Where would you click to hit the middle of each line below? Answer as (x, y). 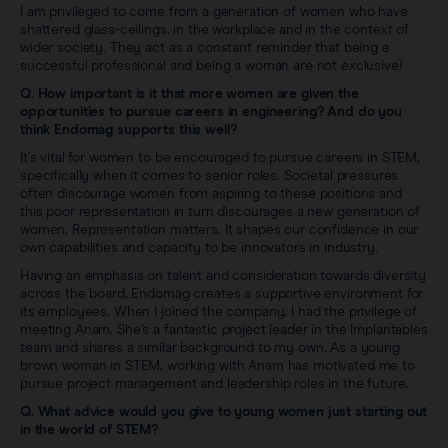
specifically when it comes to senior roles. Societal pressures (209, 175)
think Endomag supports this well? (128, 129)
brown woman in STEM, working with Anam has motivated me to (217, 365)
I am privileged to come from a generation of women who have (214, 11)
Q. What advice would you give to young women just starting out (224, 411)
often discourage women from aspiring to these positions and (211, 193)
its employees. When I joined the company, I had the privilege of (219, 311)
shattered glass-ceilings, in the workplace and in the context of (215, 29)
